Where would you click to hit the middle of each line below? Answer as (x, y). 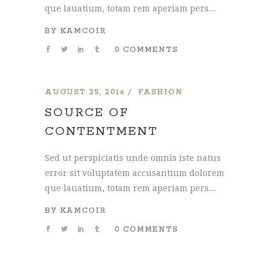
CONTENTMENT (101, 132)
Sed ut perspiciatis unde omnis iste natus (133, 158)
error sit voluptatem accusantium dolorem (135, 173)
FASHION (160, 92)
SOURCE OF (87, 113)
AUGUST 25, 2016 (85, 92)
